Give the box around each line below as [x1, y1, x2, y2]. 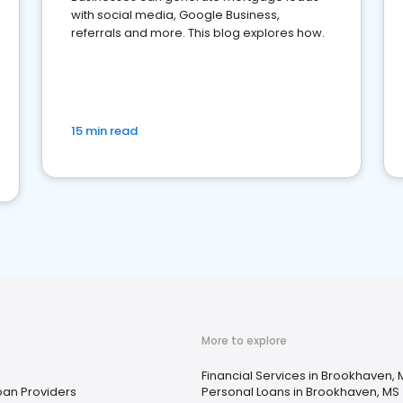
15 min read [71, 122, 138, 139]
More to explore [201, 333, 287, 348]
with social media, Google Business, [71, 6, 280, 23]
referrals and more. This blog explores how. [71, 24, 325, 41]
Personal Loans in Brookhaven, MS [201, 383, 399, 400]
